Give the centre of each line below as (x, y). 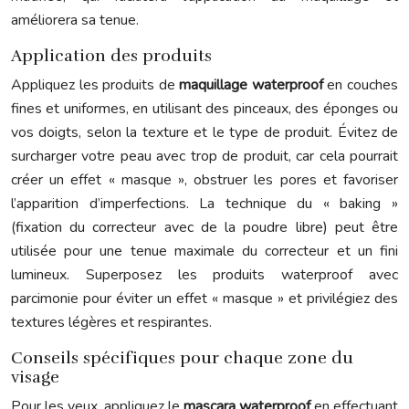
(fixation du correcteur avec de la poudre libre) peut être (204, 227)
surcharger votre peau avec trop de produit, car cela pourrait (204, 156)
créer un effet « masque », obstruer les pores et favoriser (204, 180)
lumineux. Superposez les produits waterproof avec (204, 275)
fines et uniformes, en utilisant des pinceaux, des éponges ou (204, 109)
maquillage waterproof (253, 85)
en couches (363, 85)
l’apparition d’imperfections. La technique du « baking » (204, 204)
